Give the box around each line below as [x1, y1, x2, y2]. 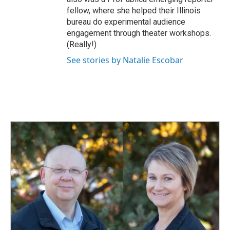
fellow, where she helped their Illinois [67, 6, 201, 15]
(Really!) [67, 40, 97, 49]
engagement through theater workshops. [67, 28, 211, 38]
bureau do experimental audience [67, 17, 185, 27]
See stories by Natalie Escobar [67, 54, 183, 66]
